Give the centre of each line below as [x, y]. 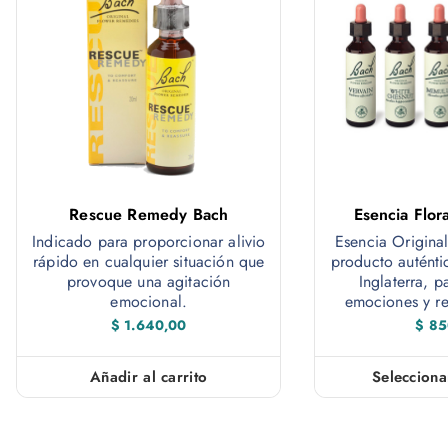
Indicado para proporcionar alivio [149, 241]
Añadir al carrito [149, 377]
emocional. [149, 301]
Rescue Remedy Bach [149, 214]
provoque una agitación [148, 281]
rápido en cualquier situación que [149, 261]
